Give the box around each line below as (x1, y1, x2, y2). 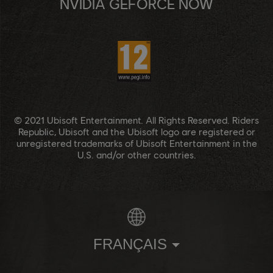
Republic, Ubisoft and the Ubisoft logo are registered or (18, 125, 255, 137)
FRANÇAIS (93, 235, 167, 252)
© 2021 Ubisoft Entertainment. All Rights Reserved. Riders (14, 113, 259, 126)
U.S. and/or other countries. (77, 148, 196, 160)
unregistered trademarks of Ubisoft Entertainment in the (16, 136, 257, 149)
